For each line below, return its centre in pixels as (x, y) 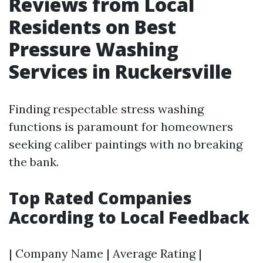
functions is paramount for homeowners (121, 127)
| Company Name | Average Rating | (105, 253)
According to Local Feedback (129, 217)
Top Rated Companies (100, 198)
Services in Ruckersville (120, 71)
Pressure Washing (94, 49)
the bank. (34, 162)
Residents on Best (92, 27)
